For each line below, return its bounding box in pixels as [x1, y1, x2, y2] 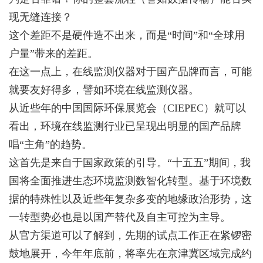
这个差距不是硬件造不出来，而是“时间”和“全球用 [9, 29, 245, 41]
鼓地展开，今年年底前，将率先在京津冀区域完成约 [9, 248, 252, 259]
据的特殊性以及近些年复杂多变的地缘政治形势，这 [9, 193, 252, 205]
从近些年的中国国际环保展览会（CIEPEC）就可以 [9, 102, 246, 114]
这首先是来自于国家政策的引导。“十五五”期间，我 [9, 157, 251, 168]
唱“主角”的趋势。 [9, 139, 92, 150]
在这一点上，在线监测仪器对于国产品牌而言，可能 [9, 66, 252, 77]
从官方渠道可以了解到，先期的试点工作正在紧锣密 [9, 230, 252, 241]
